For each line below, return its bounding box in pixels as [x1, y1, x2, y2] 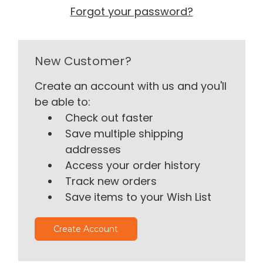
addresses [65, 141, 122, 157]
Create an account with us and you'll [34, 78, 227, 93]
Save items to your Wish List [65, 189, 212, 204]
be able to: [34, 94, 90, 109]
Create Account [53, 223, 119, 234]
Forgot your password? [70, 4, 193, 19]
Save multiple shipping [65, 126, 184, 141]
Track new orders [65, 173, 157, 188]
